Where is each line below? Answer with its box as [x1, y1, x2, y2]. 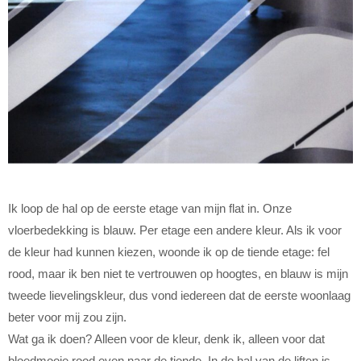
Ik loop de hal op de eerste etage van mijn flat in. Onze [8, 201, 292, 215]
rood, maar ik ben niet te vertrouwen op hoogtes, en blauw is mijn [8, 266, 348, 280]
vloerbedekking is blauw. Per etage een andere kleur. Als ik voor [8, 222, 342, 237]
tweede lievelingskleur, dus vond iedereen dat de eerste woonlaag [8, 288, 351, 302]
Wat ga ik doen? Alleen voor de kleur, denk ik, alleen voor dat [8, 331, 325, 346]
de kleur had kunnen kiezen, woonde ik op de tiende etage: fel [8, 244, 330, 259]
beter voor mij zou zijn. [8, 309, 127, 324]
